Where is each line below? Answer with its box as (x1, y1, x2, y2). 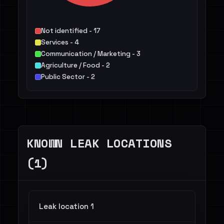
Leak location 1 (39, 201, 94, 211)
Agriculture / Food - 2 (41, 61, 110, 69)
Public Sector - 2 (41, 72, 95, 81)
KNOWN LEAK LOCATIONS (26, 134, 172, 152)
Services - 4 (41, 38, 79, 46)
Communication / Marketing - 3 (41, 49, 140, 58)
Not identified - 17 (41, 26, 100, 35)
